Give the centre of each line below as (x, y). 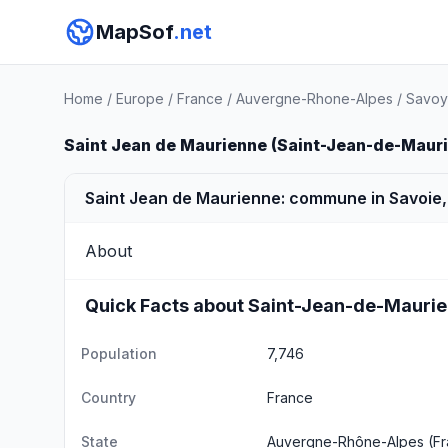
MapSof (134, 32)
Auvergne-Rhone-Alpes (314, 98)
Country (108, 397)
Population (119, 353)
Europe (140, 98)
